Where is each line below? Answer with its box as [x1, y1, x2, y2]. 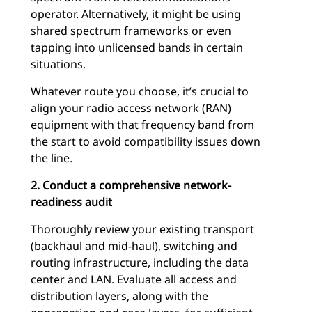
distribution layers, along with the [31, 288, 208, 304]
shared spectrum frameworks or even [31, 23, 231, 38]
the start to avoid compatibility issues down [31, 134, 260, 149]
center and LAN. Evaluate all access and [31, 272, 237, 287]
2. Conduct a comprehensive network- [31, 178, 231, 193]
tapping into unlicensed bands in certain [31, 40, 243, 55]
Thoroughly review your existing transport [31, 221, 254, 237]
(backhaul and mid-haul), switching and [31, 238, 237, 253]
